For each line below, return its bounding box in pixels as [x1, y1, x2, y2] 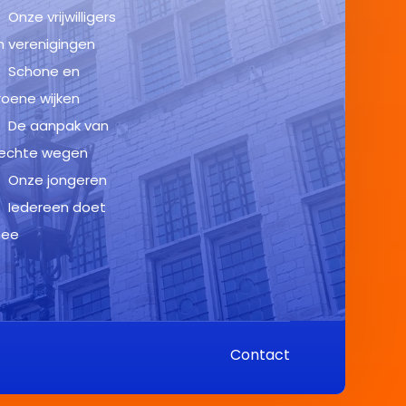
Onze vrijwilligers [8, 7, 117, 26]
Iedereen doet [8, 198, 107, 217]
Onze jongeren [8, 170, 108, 189]
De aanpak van [8, 116, 110, 135]
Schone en [8, 62, 81, 81]
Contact [229, 343, 290, 365]
